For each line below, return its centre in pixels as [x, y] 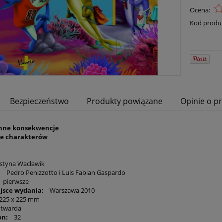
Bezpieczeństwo [39, 101]
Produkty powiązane [125, 101]
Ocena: [200, 10]
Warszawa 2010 [69, 191]
